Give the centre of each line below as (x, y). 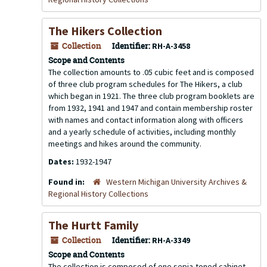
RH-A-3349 (171, 240)
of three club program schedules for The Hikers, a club (145, 84)
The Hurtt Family (93, 225)
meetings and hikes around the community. (125, 144)
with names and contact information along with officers (146, 120)
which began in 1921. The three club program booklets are (151, 96)
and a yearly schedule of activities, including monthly (142, 132)
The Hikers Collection (105, 31)
